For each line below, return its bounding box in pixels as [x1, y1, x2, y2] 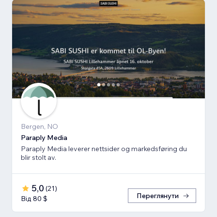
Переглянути [137, 191, 179, 201]
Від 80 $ [21, 194, 47, 203]
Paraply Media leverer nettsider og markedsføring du [21, 144, 187, 154]
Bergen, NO [21, 122, 58, 131]
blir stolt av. [21, 153, 56, 162]
